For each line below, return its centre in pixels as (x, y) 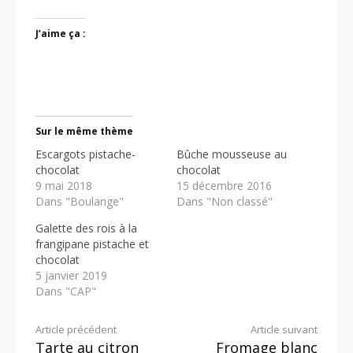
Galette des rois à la (86, 228)
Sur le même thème (84, 131)
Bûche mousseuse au (232, 154)
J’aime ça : (60, 33)
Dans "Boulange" (80, 201)
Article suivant (284, 329)
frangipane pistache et (92, 243)
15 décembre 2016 (224, 185)
